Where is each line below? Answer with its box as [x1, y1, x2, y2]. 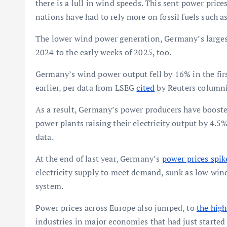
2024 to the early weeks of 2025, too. [35, 47, 171, 58]
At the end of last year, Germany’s [35, 153, 162, 164]
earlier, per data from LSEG [35, 82, 137, 93]
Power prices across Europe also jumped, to [35, 202, 197, 213]
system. [35, 180, 64, 192]
